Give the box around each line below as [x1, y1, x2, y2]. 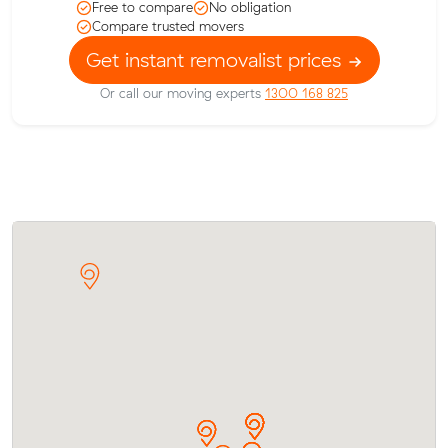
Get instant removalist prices [85, 47, 347, 73]
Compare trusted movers [92, 18, 244, 35]
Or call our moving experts [100, 85, 265, 102]
